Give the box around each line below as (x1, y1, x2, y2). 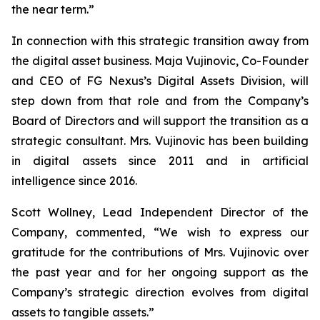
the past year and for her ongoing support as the (11, 265, 309, 279)
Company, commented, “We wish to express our (11, 225, 309, 239)
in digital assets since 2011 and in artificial (11, 154, 309, 168)
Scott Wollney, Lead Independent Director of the (11, 205, 309, 219)
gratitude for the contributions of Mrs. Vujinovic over (11, 245, 309, 259)
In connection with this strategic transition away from (11, 34, 309, 48)
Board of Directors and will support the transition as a (11, 114, 309, 128)
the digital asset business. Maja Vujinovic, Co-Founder (11, 54, 309, 68)
